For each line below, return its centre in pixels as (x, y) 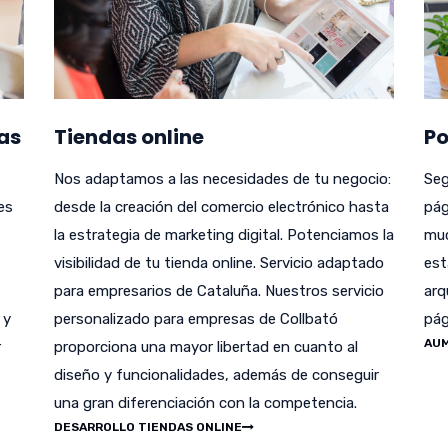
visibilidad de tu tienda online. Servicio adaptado (219, 263)
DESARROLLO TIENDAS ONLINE (148, 427)
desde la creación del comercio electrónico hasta (221, 207)
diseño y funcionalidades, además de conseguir (216, 375)
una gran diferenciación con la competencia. (205, 403)
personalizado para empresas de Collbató (196, 319)
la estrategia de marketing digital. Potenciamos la (224, 235)
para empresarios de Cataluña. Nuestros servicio (219, 291)
